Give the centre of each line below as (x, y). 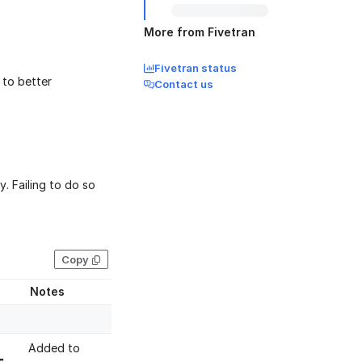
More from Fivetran (200, 32)
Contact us (184, 84)
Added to (54, 348)
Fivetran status (196, 68)
